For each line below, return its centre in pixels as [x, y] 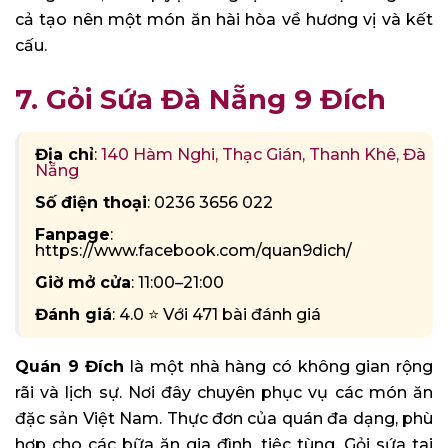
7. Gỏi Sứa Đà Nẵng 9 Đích [200, 99]
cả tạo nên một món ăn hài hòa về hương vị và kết [224, 20]
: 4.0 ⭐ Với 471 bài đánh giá [216, 314]
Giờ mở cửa [83, 282]
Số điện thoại [91, 202]
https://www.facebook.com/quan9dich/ [193, 250]
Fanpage [72, 234]
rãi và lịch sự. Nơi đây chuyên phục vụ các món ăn [224, 392]
